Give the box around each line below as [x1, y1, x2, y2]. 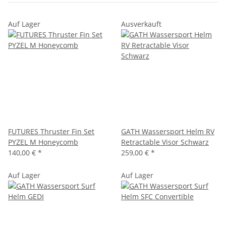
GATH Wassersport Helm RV [121, 126, 214, 136]
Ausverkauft [121, 19, 161, 29]
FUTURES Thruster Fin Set [8, 126, 94, 136]
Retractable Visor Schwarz [121, 137, 209, 147]
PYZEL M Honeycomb [8, 137, 78, 147]
